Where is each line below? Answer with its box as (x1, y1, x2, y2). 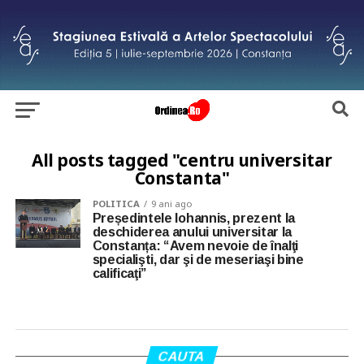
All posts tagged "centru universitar (31, 148, 332, 171)
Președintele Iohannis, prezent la (92, 210, 296, 225)
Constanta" (134, 166, 230, 189)
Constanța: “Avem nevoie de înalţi (92, 238, 299, 253)
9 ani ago (150, 197, 193, 210)
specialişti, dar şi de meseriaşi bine (92, 252, 304, 266)
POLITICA (92, 197, 140, 210)
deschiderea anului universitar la (92, 224, 292, 239)
